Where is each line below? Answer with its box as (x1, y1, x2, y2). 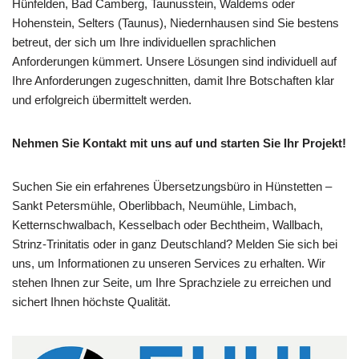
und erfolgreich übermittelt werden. (12, 92, 192, 107)
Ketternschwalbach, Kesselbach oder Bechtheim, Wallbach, (12, 217, 323, 232)
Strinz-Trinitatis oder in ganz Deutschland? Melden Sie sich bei (12, 236, 337, 251)
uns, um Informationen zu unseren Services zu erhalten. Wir (12, 256, 325, 270)
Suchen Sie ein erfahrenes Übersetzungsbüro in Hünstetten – (12, 179, 332, 193)
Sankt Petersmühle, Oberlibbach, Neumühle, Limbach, (12, 198, 296, 212)
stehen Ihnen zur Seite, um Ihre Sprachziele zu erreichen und (12, 275, 331, 289)
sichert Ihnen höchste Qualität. (12, 294, 171, 309)
